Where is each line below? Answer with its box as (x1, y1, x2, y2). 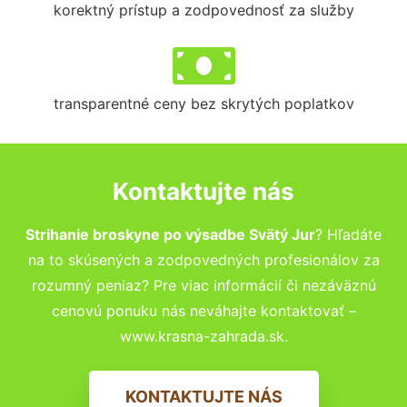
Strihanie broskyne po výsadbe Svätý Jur (25, 224, 315, 243)
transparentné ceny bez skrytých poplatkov (53, 94, 354, 113)
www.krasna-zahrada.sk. (119, 326, 288, 345)
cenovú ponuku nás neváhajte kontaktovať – (51, 301, 356, 320)
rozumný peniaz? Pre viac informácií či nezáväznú (31, 275, 376, 294)
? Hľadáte (315, 224, 382, 243)
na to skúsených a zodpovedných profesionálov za (27, 250, 380, 269)
